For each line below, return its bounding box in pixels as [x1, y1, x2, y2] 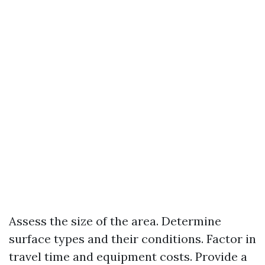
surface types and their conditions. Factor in [9, 231, 256, 246]
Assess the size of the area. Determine [9, 214, 221, 228]
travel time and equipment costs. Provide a [9, 249, 247, 264]
